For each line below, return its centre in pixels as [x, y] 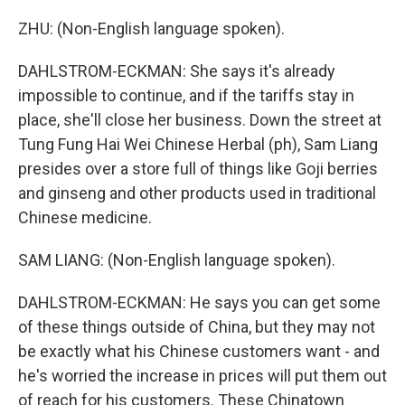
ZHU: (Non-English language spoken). [151, 28]
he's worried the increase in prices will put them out [202, 376]
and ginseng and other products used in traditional [197, 193]
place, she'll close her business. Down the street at [200, 120]
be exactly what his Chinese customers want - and [199, 351]
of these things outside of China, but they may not [197, 327]
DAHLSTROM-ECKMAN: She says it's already [177, 71]
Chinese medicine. [85, 217]
